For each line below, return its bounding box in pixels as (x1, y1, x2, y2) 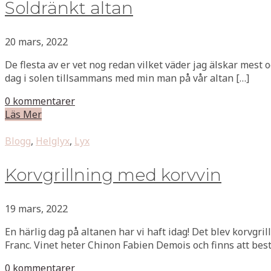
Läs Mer (5, 107, 42, 121)
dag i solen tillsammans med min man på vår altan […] (5, 71, 249, 85)
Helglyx (36, 134, 70, 148)
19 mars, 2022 (5, 201, 68, 215)
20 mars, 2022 (5, 34, 68, 48)
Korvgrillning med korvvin (5, 164, 221, 185)
